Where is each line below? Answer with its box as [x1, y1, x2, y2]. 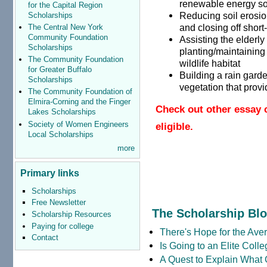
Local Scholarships [27, 129, 94, 139]
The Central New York [27, 22, 103, 32]
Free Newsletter [32, 198, 86, 207]
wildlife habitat [179, 57, 241, 69]
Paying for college [32, 221, 94, 231]
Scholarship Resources [32, 210, 112, 219]
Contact [32, 233, 59, 243]
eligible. [156, 120, 194, 132]
